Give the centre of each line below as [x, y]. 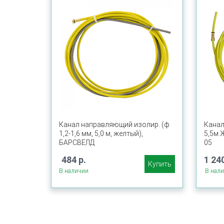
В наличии [74, 171]
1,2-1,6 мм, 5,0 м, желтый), [101, 133]
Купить [160, 164]
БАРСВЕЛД [77, 142]
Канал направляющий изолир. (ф [114, 124]
